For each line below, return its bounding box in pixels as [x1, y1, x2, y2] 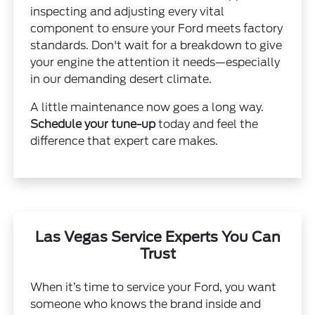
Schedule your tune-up [30, 117, 156, 131]
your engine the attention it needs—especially [30, 55, 281, 69]
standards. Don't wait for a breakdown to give [30, 38, 283, 52]
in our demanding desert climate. [30, 72, 212, 86]
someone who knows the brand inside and [30, 297, 262, 311]
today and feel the [155, 117, 259, 131]
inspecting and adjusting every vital [30, 4, 225, 18]
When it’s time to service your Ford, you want [30, 280, 277, 294]
